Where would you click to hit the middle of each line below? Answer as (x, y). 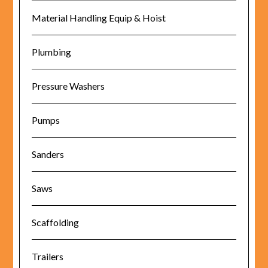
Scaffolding (56, 222)
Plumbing (52, 52)
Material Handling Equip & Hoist (99, 18)
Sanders (48, 154)
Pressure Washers (68, 86)
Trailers (48, 256)
